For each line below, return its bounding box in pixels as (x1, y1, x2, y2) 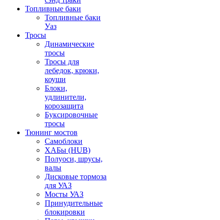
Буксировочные (45, 110, 98, 119)
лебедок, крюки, (45, 66, 99, 75)
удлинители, (45, 93, 86, 101)
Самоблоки (45, 137, 82, 145)
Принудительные (45, 199, 103, 207)
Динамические (45, 40, 94, 48)
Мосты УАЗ (45, 190, 83, 198)
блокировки (45, 208, 85, 216)
